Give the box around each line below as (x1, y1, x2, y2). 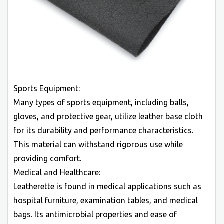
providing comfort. (13, 154, 81, 163)
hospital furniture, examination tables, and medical (13, 196, 198, 205)
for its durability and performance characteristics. (13, 126, 193, 135)
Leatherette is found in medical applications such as (13, 182, 201, 191)
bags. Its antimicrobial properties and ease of (13, 210, 177, 219)
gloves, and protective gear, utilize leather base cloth (13, 112, 203, 121)
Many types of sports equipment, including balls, (13, 98, 189, 107)
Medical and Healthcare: (13, 168, 100, 177)
